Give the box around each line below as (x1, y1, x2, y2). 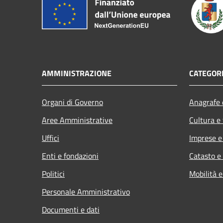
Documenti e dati (42, 203, 100, 216)
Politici (42, 167, 65, 180)
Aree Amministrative (42, 113, 112, 126)
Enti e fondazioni (42, 149, 99, 162)
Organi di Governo (42, 96, 103, 108)
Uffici (42, 131, 59, 144)
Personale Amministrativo (42, 185, 130, 198)
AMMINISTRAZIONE (42, 67, 111, 79)
